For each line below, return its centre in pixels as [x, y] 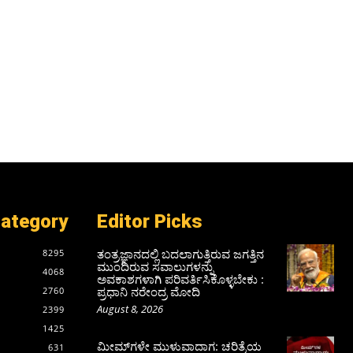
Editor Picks [149, 221]
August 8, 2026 [130, 308]
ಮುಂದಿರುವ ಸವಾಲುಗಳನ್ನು [155, 266]
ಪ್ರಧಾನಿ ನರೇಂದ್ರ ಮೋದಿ [148, 291]
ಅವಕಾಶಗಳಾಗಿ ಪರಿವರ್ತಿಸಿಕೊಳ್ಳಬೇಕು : [180, 279]
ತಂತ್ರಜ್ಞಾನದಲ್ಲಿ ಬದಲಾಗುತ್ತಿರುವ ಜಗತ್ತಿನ [180, 253]
